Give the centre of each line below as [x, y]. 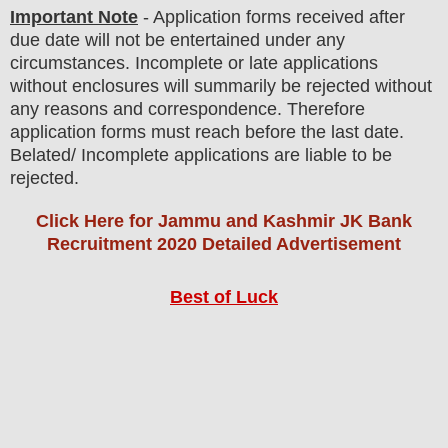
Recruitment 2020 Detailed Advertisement [224, 244]
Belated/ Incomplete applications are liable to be [201, 155]
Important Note [74, 17]
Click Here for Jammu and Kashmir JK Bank [224, 221]
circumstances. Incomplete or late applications [194, 63]
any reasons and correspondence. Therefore [187, 109]
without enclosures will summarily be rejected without [221, 86]
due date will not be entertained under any [177, 40]
